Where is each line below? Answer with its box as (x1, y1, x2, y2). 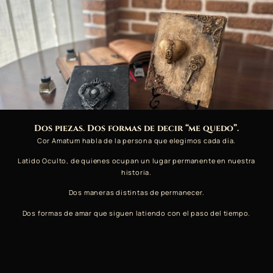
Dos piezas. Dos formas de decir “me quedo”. (34, 122, 239, 134)
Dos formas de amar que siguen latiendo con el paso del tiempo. (22, 208, 251, 218)
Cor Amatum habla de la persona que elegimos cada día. (37, 135, 236, 145)
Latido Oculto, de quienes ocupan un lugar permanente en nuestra (17, 156, 256, 165)
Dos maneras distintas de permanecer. (68, 188, 205, 197)
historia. (121, 168, 152, 177)
